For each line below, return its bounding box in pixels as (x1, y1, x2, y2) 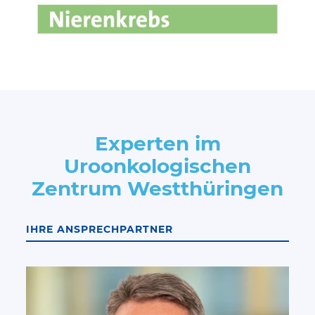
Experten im (94, 131, 221, 156)
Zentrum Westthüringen (32, 176, 283, 201)
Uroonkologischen (64, 154, 251, 179)
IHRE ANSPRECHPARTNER (26, 223, 174, 236)
